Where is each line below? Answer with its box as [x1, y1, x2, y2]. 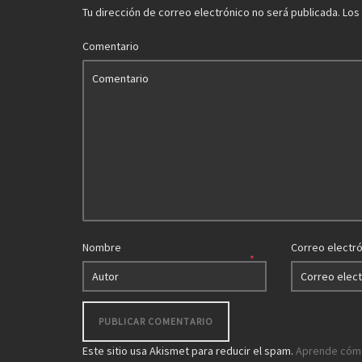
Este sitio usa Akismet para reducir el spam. [82, 343, 296, 359]
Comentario [82, 39, 139, 54]
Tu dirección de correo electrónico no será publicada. [82, 5, 340, 20]
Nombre [82, 240, 121, 255]
